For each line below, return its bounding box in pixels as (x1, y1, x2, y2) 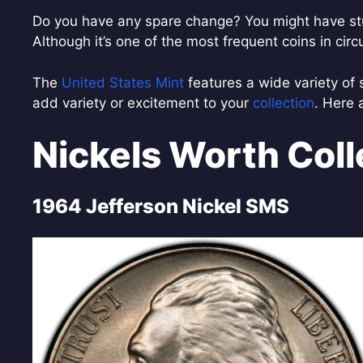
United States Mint (62, 74, 184, 91)
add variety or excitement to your (32, 94, 253, 111)
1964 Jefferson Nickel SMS (32, 194, 289, 218)
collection (253, 94, 314, 111)
